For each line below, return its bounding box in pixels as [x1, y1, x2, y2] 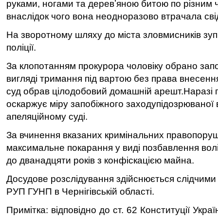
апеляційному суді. [6, 111, 88, 122]
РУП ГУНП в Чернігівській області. [6, 186, 154, 197]
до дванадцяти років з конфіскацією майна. [6, 155, 194, 165]
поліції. [6, 42, 36, 53]
